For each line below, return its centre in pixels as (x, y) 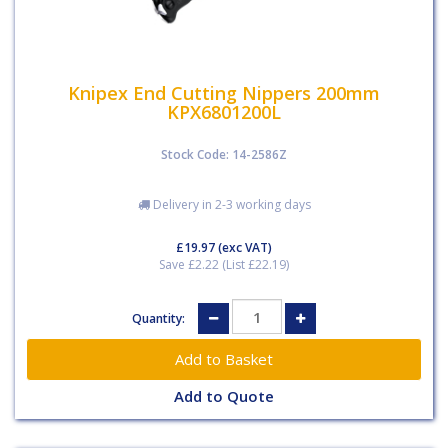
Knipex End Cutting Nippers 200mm (224, 92)
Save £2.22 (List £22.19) (224, 264)
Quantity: (160, 318)
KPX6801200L (224, 111)
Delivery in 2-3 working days (230, 204)
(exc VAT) (243, 247)
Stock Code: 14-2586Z (224, 154)
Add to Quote (224, 396)
